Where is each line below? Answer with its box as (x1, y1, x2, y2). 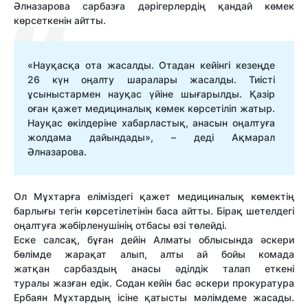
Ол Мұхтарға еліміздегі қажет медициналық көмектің (14, 190, 294, 203)
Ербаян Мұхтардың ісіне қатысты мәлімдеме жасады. (14, 291, 294, 304)
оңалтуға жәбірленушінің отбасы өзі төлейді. (14, 219, 227, 232)
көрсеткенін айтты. (14, 14, 106, 27)
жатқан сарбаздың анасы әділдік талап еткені (14, 263, 294, 275)
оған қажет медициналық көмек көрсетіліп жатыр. (27, 102, 275, 115)
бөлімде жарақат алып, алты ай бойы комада (14, 248, 294, 261)
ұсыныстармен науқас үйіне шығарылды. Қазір (27, 88, 275, 100)
